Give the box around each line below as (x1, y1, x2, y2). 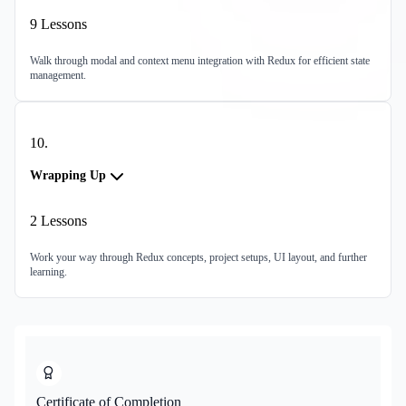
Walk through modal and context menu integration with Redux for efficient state (30, 54, 370, 68)
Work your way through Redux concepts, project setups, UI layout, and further (30, 251, 367, 265)
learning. (30, 266, 67, 279)
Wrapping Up (30, 169, 106, 183)
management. (30, 69, 86, 82)
